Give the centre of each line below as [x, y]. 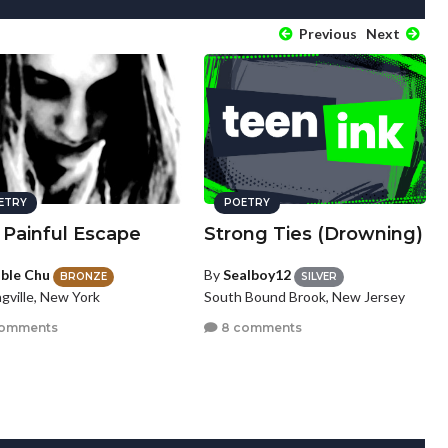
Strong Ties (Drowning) [313, 234]
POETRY [246, 203]
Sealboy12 [256, 275]
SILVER [318, 276]
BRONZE [84, 276]
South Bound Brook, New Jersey [304, 296]
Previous [326, 34]
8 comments [259, 328]
